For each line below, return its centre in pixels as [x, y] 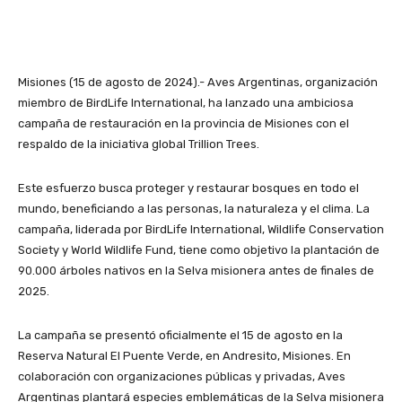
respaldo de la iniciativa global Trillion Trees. [139, 144]
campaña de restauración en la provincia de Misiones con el [184, 123]
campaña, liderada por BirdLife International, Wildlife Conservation [201, 229]
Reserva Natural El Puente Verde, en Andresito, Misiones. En [184, 355]
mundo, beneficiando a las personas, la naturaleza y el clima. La [194, 208]
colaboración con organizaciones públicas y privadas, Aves [182, 376]
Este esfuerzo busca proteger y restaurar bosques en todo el [188, 188]
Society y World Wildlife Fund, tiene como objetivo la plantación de [199, 249]
